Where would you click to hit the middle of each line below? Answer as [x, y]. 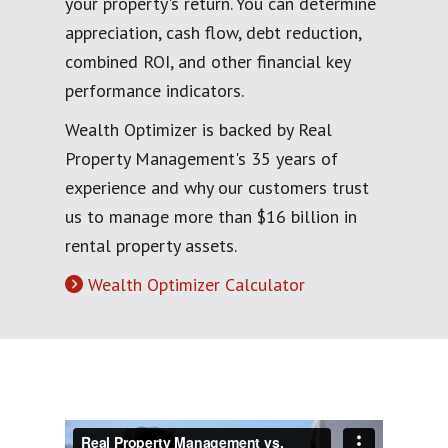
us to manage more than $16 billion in [211, 217]
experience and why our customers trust [217, 188]
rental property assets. [151, 246]
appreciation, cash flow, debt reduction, [213, 33]
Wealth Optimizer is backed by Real [198, 130]
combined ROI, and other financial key [207, 62]
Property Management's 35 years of [201, 159]
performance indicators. [154, 91]
